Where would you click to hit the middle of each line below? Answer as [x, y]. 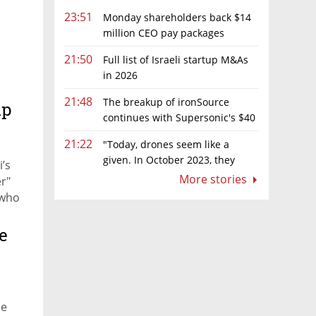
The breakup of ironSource [166, 102]
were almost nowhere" [117, 175]
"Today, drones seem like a [166, 144]
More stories [214, 179]
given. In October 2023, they [169, 160]
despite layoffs [99, 48]
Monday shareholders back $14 [177, 17]
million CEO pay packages [164, 32]
